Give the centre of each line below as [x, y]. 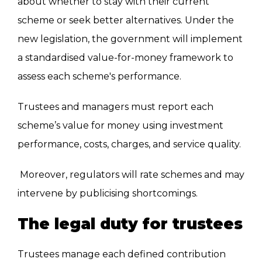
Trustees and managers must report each [116, 107]
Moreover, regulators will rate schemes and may [131, 175]
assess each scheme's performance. [99, 77]
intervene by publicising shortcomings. [108, 194]
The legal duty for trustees [130, 224]
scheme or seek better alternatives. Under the [126, 20]
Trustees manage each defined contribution [122, 254]
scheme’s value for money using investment [120, 126]
